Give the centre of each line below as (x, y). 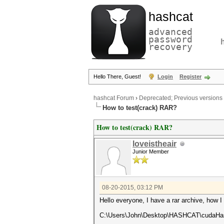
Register (190, 76)
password (170, 39)
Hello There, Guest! (118, 76)
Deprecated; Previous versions (181, 98)
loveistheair (154, 144)
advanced (170, 32)
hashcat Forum (114, 98)
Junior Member (151, 151)
